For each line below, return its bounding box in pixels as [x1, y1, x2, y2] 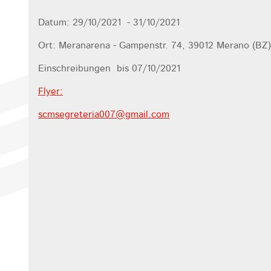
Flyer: [38, 87, 63, 97]
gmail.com [125, 109, 169, 120]
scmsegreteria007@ [38, 109, 125, 120]
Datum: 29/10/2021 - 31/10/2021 [38, 18, 180, 28]
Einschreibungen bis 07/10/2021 [38, 64, 180, 74]
